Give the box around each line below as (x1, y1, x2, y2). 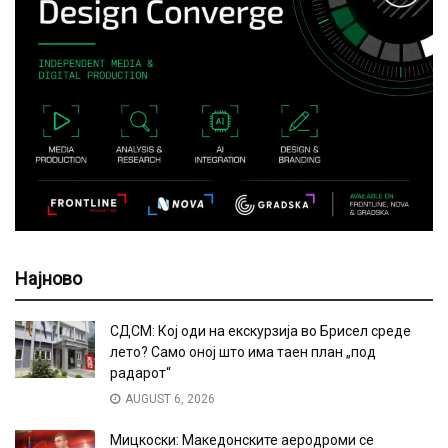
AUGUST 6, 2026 (122, 392, 215, 406)
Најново (15, 268, 82, 289)
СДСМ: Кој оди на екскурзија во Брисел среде (110, 323, 411, 339)
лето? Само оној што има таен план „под (110, 344, 376, 360)
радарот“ (110, 365, 171, 381)
